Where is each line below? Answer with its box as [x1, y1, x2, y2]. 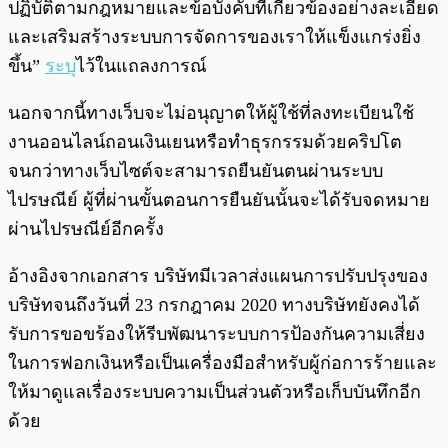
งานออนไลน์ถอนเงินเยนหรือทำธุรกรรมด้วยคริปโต [8, 131, 402, 152]
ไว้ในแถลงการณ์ [76, 55, 207, 76]
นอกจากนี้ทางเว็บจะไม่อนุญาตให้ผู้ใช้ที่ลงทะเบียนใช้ [8, 102, 414, 123]
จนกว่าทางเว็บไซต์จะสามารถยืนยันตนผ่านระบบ [8, 160, 383, 181]
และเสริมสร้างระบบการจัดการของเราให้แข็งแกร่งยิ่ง [8, 26, 421, 47]
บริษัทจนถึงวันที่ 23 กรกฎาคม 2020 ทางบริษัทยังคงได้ [8, 294, 420, 315]
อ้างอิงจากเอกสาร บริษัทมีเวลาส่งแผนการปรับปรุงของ [8, 265, 428, 286]
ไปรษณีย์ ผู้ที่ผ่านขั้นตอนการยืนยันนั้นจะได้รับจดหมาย [8, 189, 430, 210]
